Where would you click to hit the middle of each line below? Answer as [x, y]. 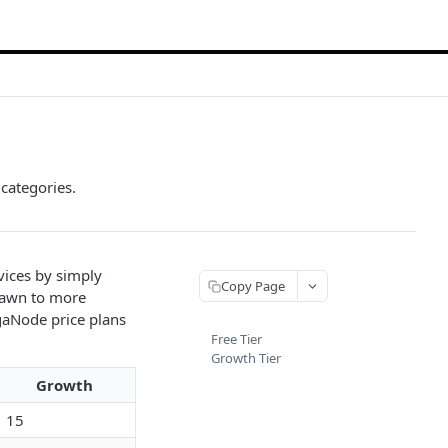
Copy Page [253, 285]
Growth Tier [246, 358]
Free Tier [236, 339]
